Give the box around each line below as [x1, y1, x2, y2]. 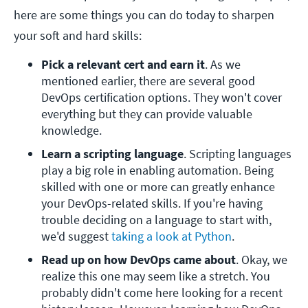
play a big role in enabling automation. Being [41, 162, 274, 179]
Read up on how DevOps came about [41, 252, 236, 268]
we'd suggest [41, 228, 111, 245]
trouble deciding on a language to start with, [41, 212, 272, 228]
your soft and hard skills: [14, 27, 142, 44]
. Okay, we [236, 252, 287, 268]
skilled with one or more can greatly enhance [41, 179, 275, 195]
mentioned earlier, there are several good [41, 73, 255, 89]
